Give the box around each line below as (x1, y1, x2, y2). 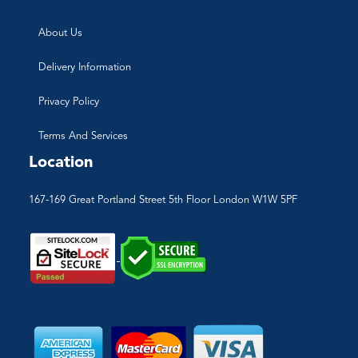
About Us (38, 27, 82, 38)
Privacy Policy (38, 96, 99, 107)
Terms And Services (38, 130, 128, 141)
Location (29, 154, 93, 171)
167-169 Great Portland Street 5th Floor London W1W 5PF (29, 194, 297, 205)
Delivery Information (38, 62, 131, 73)
